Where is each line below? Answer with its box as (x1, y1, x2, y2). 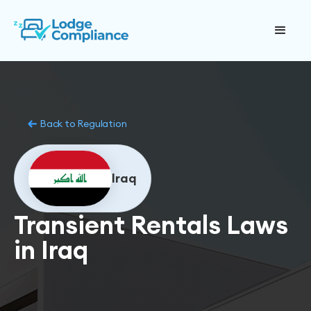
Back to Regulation (40, 117, 127, 130)
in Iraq (14, 234, 88, 266)
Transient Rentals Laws (14, 209, 288, 241)
